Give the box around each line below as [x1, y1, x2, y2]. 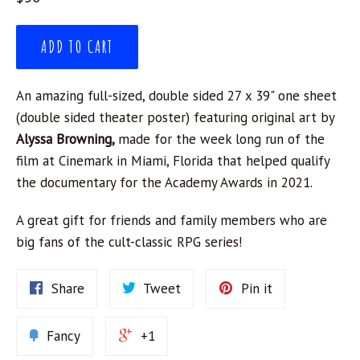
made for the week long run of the [118, 130, 325, 149]
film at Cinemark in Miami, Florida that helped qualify [16, 152, 329, 170]
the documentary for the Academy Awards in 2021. [16, 174, 313, 192]
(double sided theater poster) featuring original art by [16, 108, 334, 127]
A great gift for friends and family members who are [16, 211, 327, 230]
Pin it [241, 280, 272, 298]
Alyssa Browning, [16, 130, 118, 149]
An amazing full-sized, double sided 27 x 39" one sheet [16, 87, 337, 105]
